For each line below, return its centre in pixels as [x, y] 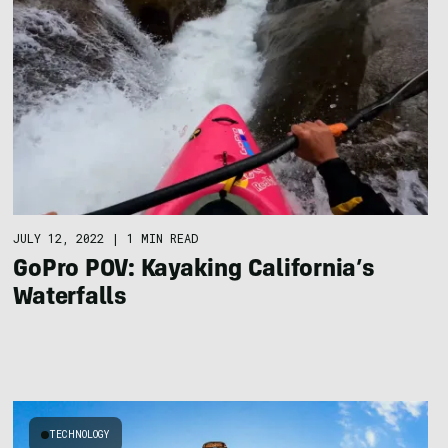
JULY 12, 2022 [59, 237]
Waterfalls [70, 298]
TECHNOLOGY [80, 435]
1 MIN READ [163, 237]
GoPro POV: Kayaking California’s [194, 270]
